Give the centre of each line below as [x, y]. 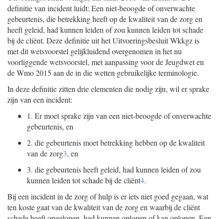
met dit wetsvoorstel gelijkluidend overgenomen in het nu [95, 51]
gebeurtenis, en [50, 126]
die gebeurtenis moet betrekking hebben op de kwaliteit [120, 142]
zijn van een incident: [40, 99]
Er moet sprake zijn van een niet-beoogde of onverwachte [123, 116]
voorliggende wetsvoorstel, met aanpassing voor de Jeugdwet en [106, 62]
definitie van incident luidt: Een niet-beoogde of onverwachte [101, 8]
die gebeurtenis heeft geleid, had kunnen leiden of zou [118, 169]
